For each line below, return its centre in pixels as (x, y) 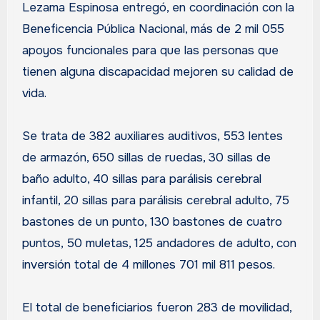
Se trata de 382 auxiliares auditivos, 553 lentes (152, 136)
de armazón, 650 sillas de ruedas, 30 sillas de (146, 157)
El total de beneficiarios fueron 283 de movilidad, (156, 307)
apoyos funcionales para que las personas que (150, 50)
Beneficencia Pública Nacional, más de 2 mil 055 (153, 29)
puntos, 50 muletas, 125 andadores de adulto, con (159, 243)
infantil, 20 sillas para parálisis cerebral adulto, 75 (155, 200)
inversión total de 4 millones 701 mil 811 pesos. (148, 264)
